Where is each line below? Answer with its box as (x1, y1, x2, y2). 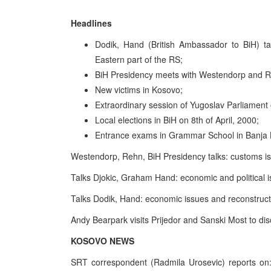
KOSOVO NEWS (71, 235, 134, 247)
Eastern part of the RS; (95, 53, 183, 65)
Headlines (71, 17, 112, 29)
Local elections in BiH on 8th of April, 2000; (95, 114, 259, 126)
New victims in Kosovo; (95, 83, 183, 96)
